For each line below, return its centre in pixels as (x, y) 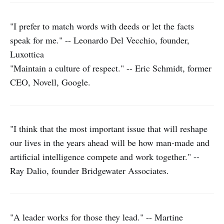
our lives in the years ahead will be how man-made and (110, 142)
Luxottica (27, 54)
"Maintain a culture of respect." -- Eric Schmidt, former (111, 68)
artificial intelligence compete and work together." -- (105, 156)
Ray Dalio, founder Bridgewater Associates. (89, 170)
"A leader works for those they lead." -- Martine (96, 217)
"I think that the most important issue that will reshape (109, 128)
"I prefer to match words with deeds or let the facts (102, 26)
